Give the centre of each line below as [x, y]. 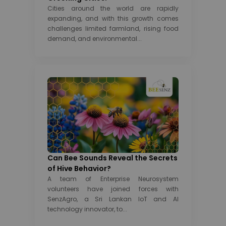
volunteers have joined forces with [113, 189]
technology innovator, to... [87, 209]
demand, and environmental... [94, 38]
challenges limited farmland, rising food [113, 28]
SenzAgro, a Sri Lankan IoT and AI [113, 199]
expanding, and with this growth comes [113, 18]
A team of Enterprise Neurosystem [113, 179]
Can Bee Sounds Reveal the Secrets [112, 158]
